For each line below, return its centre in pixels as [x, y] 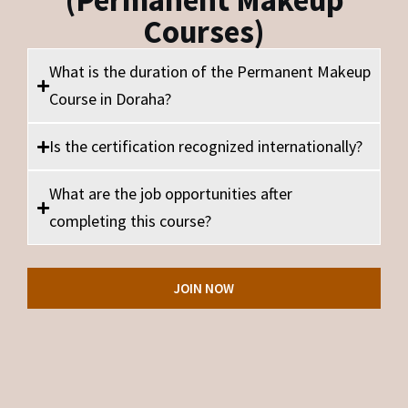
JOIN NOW [204, 288]
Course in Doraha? [110, 99]
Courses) [204, 32]
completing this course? [130, 221]
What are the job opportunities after [171, 194]
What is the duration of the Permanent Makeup [210, 71]
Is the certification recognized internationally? [206, 146]
